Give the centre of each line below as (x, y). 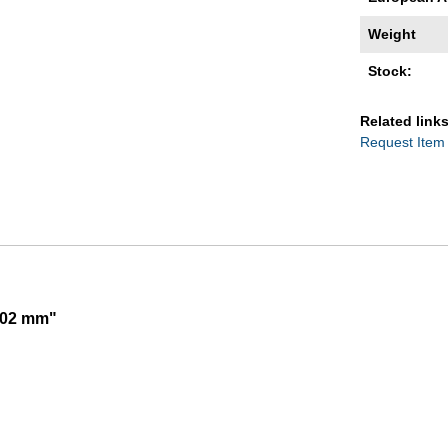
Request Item (402, 141)
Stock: (390, 70)
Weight (392, 33)
